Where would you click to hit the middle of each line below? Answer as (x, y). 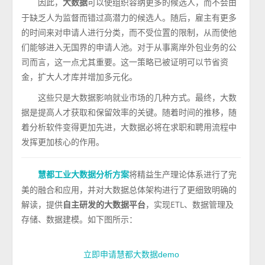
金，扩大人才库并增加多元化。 (80, 77)
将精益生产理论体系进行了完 (183, 174)
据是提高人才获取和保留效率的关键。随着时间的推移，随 (129, 112)
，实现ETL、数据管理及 (190, 204)
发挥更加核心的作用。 (63, 142)
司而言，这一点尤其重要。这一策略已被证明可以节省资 (125, 62)
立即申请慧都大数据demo (131, 254)
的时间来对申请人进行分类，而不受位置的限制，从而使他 (129, 32)
